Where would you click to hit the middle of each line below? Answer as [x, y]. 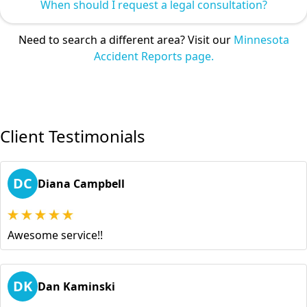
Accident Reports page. [153, 57]
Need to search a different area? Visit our [126, 40]
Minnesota [261, 40]
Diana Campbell [81, 184]
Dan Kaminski [76, 287]
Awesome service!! [55, 235]
